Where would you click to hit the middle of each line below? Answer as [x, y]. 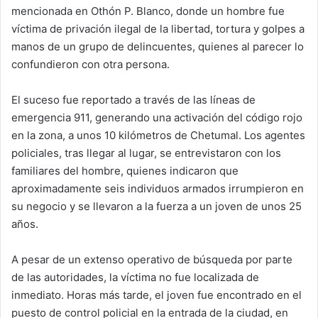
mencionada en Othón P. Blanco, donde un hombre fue [148, 11]
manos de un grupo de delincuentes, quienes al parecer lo [158, 46]
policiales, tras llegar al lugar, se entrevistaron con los [146, 153]
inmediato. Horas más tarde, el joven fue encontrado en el [157, 295]
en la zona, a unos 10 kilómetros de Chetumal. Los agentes [158, 135]
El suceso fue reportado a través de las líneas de [133, 99]
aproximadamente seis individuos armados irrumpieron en [158, 188]
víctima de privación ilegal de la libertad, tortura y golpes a [158, 28]
